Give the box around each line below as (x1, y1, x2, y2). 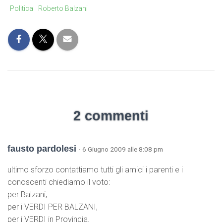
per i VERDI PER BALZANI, (7, 202, 98, 212)
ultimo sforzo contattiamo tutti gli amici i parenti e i (7, 165, 183, 175)
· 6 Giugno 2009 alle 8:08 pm (79, 145, 163, 154)
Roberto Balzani (38, 4, 88, 13)
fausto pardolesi (7, 144, 79, 154)
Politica (10, 4, 33, 13)
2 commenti (73, 109, 149, 124)
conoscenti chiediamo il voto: (7, 177, 110, 187)
